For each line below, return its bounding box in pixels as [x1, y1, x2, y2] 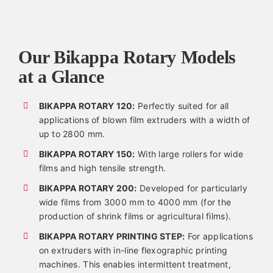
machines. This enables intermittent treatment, [38, 258, 231, 269]
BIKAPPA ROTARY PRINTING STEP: [38, 230, 185, 241]
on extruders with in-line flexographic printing [38, 244, 228, 255]
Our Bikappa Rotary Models [18, 48, 236, 68]
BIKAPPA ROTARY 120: [38, 101, 135, 112]
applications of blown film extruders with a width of [38, 115, 250, 126]
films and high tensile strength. [38, 163, 166, 174]
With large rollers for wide [135, 149, 244, 160]
